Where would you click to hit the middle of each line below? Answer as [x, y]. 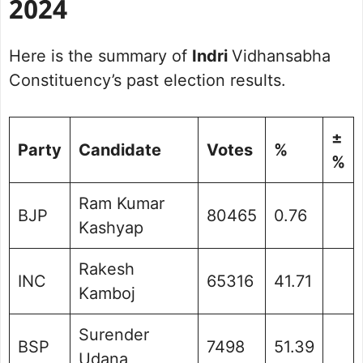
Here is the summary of [100, 56]
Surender [114, 335]
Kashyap [111, 228]
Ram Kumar [122, 204]
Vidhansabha [281, 56]
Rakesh [107, 269]
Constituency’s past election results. [147, 81]
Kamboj [107, 294]
